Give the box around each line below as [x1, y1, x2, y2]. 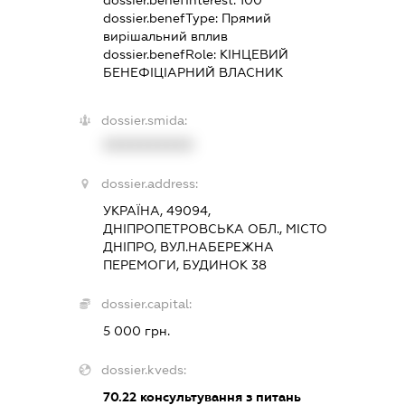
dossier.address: [100, 175, 198, 191]
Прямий [221, 10, 271, 25]
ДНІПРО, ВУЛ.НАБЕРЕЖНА [102, 239, 274, 254]
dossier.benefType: [102, 10, 221, 25]
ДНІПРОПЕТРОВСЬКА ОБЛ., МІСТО [102, 221, 327, 236]
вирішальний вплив [102, 28, 228, 43]
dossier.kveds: [100, 362, 186, 377]
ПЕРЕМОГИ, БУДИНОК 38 [102, 257, 267, 272]
